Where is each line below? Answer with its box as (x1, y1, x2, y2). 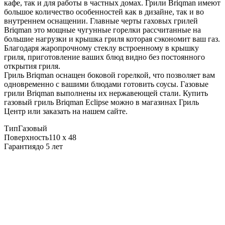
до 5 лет (36, 142, 63, 151)
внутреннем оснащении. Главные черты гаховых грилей (4, 16, 198, 25)
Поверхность (4, 133, 49, 142)
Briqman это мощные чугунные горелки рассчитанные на (4, 25, 201, 34)
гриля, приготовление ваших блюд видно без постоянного (4, 52, 205, 61)
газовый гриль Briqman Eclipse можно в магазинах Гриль (4, 97, 199, 106)
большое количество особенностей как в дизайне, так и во (4, 7, 204, 16)
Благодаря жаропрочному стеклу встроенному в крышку (4, 43, 199, 52)
